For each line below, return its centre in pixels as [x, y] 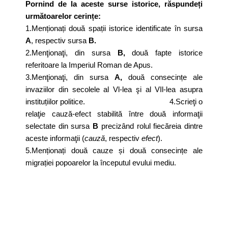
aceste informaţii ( [55, 138]
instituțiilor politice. [70, 102]
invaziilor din [49, 89]
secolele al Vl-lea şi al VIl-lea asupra [137, 89]
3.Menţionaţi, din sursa [70, 77]
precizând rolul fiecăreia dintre [151, 126]
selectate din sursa [59, 126]
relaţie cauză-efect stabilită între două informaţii [114, 114]
